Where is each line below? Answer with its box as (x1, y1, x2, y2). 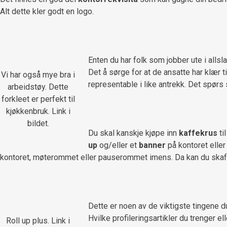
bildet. (27, 119, 49, 129)
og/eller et (99, 140, 139, 150)
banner (139, 140, 168, 150)
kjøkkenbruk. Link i (6, 106, 70, 117)
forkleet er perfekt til (1, 94, 75, 104)
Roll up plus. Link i (6, 216, 70, 226)
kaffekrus (179, 128, 219, 138)
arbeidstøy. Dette (8, 82, 68, 92)
